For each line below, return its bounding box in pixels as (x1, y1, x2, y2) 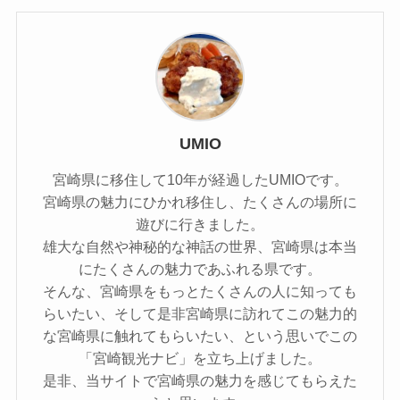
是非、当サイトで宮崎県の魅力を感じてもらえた (43, 371, 357, 388)
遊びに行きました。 (136, 215, 264, 232)
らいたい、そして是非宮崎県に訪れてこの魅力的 (43, 304, 357, 321)
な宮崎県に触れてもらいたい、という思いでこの (43, 327, 357, 344)
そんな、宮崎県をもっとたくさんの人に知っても (43, 282, 357, 299)
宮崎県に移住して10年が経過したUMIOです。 (52, 171, 348, 187)
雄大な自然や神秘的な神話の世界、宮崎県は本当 (43, 237, 357, 254)
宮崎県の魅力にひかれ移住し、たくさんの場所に (43, 193, 357, 210)
